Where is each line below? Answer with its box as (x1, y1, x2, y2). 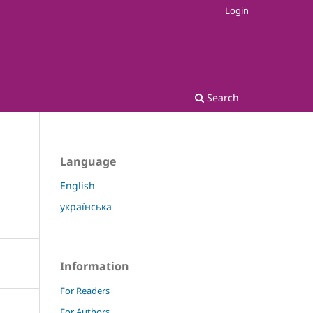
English (60, 178, 95, 192)
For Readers (60, 284, 110, 297)
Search (204, 90, 239, 104)
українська (60, 199, 112, 213)
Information (60, 258, 129, 274)
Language (60, 153, 116, 169)
